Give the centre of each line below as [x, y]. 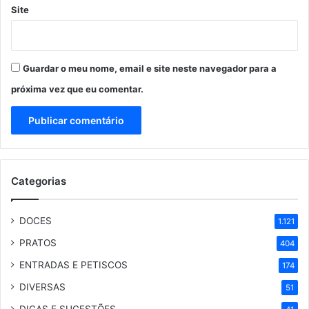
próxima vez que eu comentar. [77, 89]
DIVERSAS [42, 287]
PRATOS [38, 243]
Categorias [39, 181]
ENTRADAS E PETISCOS [73, 265]
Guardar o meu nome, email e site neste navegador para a [150, 69]
